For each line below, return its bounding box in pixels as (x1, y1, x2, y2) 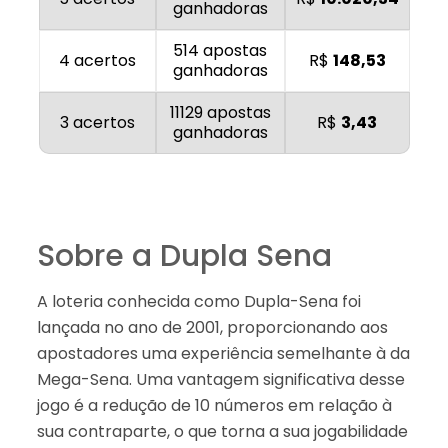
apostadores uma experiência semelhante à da (36, 341, 410, 365)
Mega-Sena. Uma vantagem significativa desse (36, 367, 405, 391)
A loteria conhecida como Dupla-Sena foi (36, 289, 361, 313)
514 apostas (173, 38, 267, 62)
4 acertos (58, 48, 136, 72)
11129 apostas (169, 100, 271, 124)
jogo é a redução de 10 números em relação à (36, 393, 392, 417)
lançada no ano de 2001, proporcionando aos (36, 315, 388, 339)
